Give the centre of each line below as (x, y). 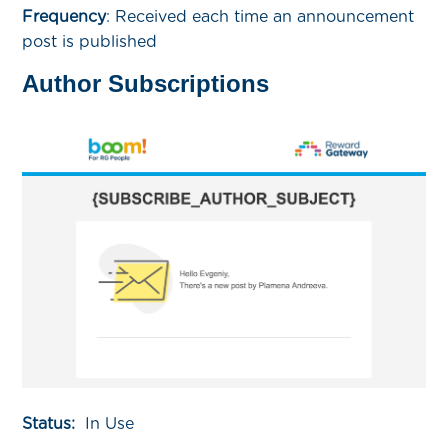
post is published (90, 42)
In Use (105, 423)
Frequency (64, 17)
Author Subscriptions (146, 84)
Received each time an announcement (265, 17)
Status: (49, 423)
